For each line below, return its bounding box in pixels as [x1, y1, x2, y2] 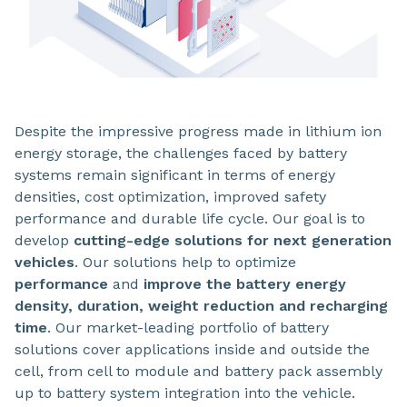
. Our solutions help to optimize [74, 253, 296, 272]
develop [15, 232, 74, 250]
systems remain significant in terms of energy [15, 166, 335, 184]
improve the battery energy [144, 275, 346, 293]
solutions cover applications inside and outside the [15, 341, 370, 359]
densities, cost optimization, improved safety [15, 188, 326, 206]
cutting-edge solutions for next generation [74, 232, 392, 250]
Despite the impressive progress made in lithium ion [15, 123, 382, 141]
